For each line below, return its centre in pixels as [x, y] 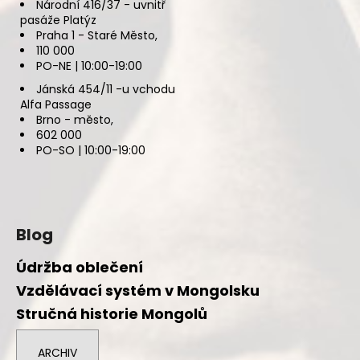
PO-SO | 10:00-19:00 [91, 150]
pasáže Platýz [58, 20]
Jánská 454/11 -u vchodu [106, 89]
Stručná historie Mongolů [112, 313]
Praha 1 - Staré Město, [97, 35]
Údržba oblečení [80, 267]
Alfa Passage [56, 104]
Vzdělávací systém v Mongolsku [138, 290]
